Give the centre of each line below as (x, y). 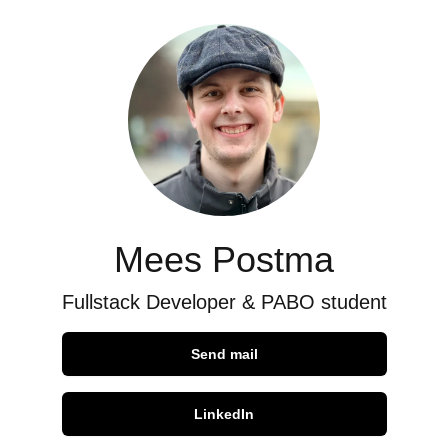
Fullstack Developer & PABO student (224, 302)
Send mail (224, 354)
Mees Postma (224, 259)
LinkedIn (224, 414)
